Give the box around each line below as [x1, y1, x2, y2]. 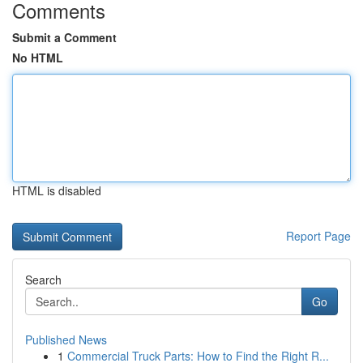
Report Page [286, 228, 351, 244]
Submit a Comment [12, 29, 117, 45]
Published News [25, 331, 107, 348]
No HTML [12, 49, 63, 66]
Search [25, 271, 62, 288]
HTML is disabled [12, 182, 101, 199]
